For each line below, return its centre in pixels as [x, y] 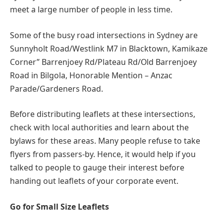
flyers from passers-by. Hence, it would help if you [103, 154]
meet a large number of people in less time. [91, 10]
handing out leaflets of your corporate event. [94, 181]
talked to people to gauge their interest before [97, 168]
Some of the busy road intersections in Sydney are [104, 35]
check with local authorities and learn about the [99, 128]
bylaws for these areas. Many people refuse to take [105, 141]
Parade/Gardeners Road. [56, 88]
